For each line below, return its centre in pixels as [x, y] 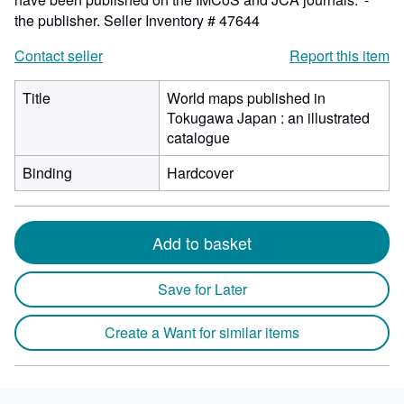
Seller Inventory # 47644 [182, 20]
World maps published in [246, 98]
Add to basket [202, 243]
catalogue [198, 138]
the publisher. [59, 20]
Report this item [340, 55]
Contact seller [59, 55]
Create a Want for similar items [202, 332]
